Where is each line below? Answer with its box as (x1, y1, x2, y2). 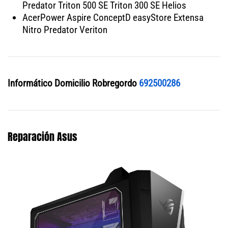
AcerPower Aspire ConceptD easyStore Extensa (22, 11, 204, 23)
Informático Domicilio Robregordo (8, 77, 137, 89)
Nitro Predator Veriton (22, 23, 107, 36)
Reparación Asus (8, 128, 77, 145)
